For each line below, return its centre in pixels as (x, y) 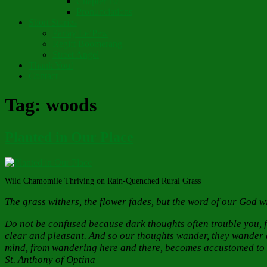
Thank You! (51, 65)
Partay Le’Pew (80, 33)
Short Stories (53, 22)
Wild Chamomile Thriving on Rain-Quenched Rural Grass (103, 181)
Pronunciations (104, 12)
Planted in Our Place (69, 137)
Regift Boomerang (87, 44)
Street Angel (76, 55)
